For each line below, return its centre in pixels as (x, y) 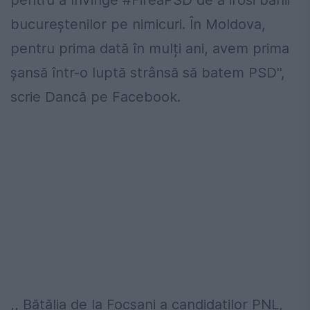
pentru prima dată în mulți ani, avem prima (150, 49)
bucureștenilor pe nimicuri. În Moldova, (138, 25)
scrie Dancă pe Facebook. (95, 97)
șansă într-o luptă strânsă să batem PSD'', (148, 73)
